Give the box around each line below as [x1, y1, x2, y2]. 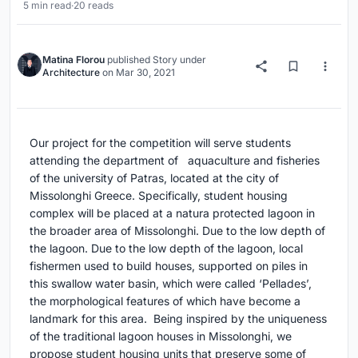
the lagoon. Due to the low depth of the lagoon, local [30, 241, 303, 256]
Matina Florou [42, 54, 105, 66]
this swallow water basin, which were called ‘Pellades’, [30, 276, 312, 291]
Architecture [42, 66, 100, 79]
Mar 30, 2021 [116, 66, 175, 79]
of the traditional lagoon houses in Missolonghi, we [30, 329, 292, 344]
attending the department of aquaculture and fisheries [30, 153, 320, 168]
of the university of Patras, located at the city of [30, 171, 279, 185]
